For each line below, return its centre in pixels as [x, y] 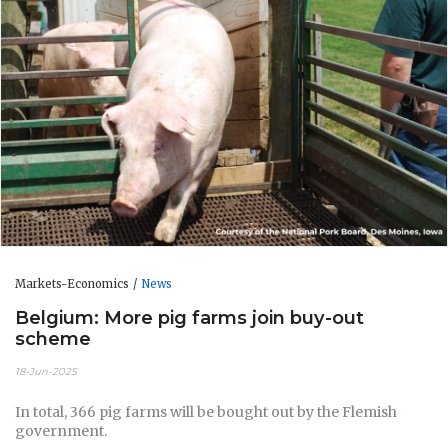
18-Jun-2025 [46, 372]
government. [61, 431]
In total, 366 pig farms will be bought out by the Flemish [206, 412]
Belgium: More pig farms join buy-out [189, 317]
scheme [53, 338]
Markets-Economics [72, 284]
